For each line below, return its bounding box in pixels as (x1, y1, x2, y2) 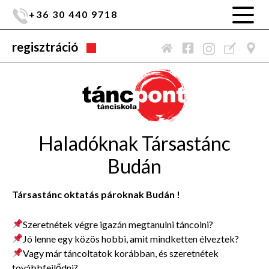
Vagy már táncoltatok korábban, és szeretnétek (23, 247, 219, 259)
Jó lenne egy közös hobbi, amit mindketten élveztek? (23, 232, 240, 244)
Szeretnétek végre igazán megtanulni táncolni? (23, 218, 214, 230)
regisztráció (12, 39, 78, 54)
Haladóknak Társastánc (38, 131, 231, 155)
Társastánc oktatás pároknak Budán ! (12, 188, 180, 200)
